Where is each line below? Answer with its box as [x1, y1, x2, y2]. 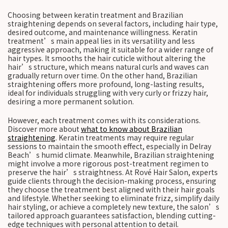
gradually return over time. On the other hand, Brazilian [8, 70, 197, 80]
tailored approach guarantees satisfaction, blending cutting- [8, 210, 216, 220]
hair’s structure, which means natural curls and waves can [8, 62, 209, 72]
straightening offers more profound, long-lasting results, [8, 79, 204, 89]
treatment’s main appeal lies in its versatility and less [8, 36, 195, 46]
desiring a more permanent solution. [8, 96, 134, 106]
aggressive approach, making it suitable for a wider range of [8, 44, 213, 54]
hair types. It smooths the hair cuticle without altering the [8, 53, 206, 63]
